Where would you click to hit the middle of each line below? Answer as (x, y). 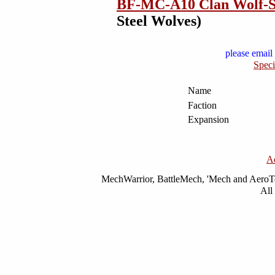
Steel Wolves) (159, 21)
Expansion (208, 119)
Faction (202, 105)
